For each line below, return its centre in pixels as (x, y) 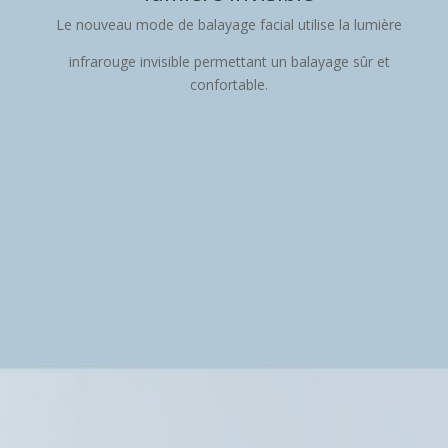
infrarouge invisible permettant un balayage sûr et (229, 61)
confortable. (229, 84)
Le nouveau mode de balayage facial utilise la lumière (229, 24)
